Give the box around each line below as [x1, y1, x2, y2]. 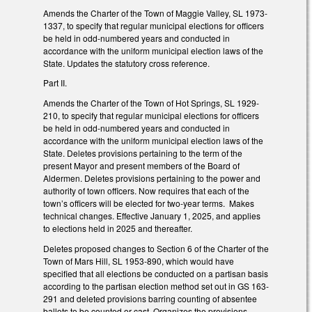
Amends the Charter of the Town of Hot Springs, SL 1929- [43, 97, 259, 109]
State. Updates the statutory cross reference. [43, 56, 212, 69]
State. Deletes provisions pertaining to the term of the [43, 147, 242, 159]
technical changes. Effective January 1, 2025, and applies [43, 210, 260, 222]
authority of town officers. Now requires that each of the [43, 185, 249, 197]
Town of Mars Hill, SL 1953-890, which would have [43, 254, 234, 267]
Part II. [43, 77, 67, 89]
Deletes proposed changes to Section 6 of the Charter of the [43, 242, 269, 254]
